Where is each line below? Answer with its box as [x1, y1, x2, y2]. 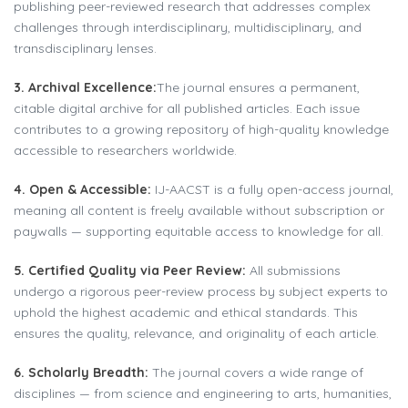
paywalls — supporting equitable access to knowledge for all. [14, 222, 383, 240]
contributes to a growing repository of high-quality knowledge [14, 120, 389, 138]
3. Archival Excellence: [14, 78, 157, 96]
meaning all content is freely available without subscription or [14, 201, 384, 219]
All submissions [250, 261, 341, 279]
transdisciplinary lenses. [14, 39, 157, 56]
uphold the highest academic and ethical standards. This [14, 303, 358, 321]
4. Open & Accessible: [14, 180, 155, 198]
